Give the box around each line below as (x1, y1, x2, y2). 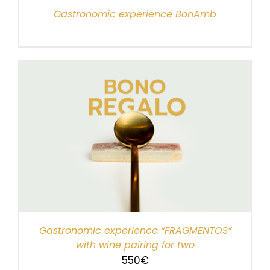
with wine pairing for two (75, 237, 195, 252)
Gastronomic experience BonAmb (54, 7, 216, 21)
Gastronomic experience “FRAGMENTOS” (39, 223, 231, 237)
